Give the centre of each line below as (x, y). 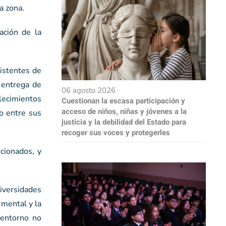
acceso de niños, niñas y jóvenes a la (124, 112)
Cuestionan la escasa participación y (123, 101)
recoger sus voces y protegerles (116, 133)
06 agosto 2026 (89, 91)
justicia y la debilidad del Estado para (124, 122)
